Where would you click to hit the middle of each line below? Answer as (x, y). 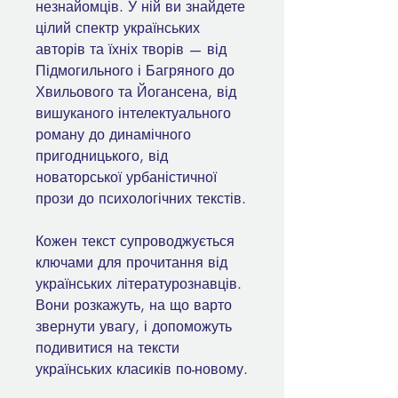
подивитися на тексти (107, 348)
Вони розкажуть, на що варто (134, 306)
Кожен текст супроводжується (135, 242)
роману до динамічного (113, 135)
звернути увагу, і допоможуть (134, 327)
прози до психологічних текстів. (141, 199)
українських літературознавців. (139, 284)
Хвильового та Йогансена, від (136, 92)
